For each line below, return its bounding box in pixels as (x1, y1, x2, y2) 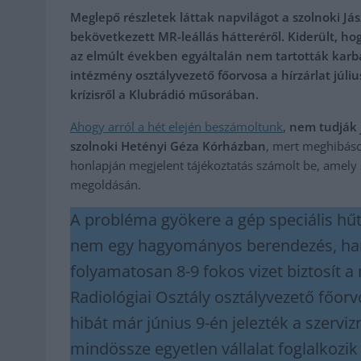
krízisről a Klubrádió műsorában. (70, 86, 259, 103)
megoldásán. (70, 176, 141, 193)
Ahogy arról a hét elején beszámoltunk (70, 118, 283, 135)
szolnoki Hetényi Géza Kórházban (70, 138, 266, 155)
